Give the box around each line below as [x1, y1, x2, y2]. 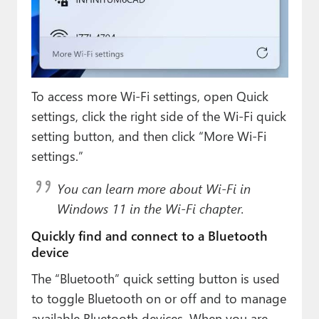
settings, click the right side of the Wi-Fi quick [31, 106, 286, 125]
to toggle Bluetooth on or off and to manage [31, 288, 286, 307]
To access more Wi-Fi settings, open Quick [31, 86, 268, 105]
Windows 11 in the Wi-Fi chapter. [56, 199, 244, 217]
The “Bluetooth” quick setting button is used [31, 268, 280, 287]
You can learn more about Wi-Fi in [56, 179, 251, 197]
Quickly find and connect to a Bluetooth [31, 226, 267, 244]
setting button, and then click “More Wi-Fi [31, 126, 266, 145]
